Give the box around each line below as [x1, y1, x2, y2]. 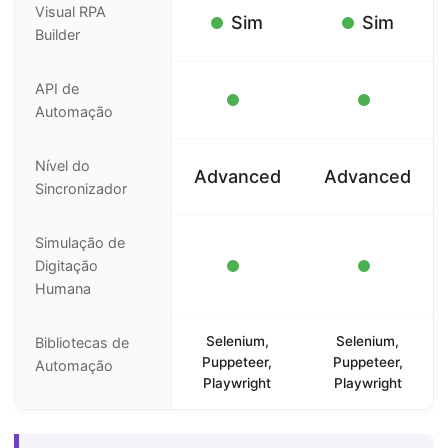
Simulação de [35, 234, 125, 251]
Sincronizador [35, 180, 127, 197]
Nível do [35, 157, 90, 174]
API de [35, 80, 79, 97]
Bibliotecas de [35, 334, 129, 351]
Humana [35, 280, 91, 297]
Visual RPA [35, 3, 106, 20]
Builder [35, 26, 80, 43]
